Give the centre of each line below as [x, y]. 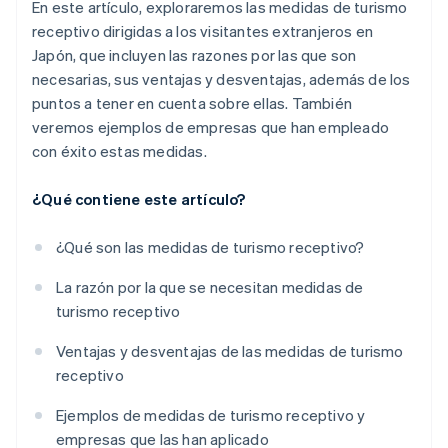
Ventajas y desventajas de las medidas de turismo [230, 351]
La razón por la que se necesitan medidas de [210, 287]
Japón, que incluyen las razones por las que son [194, 55]
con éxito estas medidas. [119, 151]
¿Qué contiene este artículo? [139, 199]
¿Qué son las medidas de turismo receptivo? [210, 247]
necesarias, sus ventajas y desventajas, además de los [221, 79]
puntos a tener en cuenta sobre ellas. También [192, 103]
